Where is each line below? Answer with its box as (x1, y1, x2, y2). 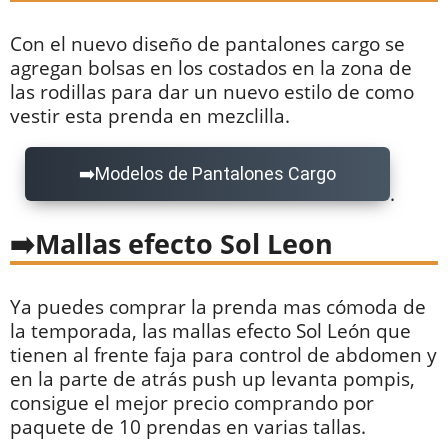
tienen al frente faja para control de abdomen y (10, 341, 437, 367)
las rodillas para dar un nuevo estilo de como (10, 79, 414, 105)
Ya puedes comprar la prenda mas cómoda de (10, 293, 426, 319)
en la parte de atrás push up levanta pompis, (10, 365, 415, 391)
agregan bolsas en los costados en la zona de (10, 55, 412, 81)
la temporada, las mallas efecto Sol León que (10, 317, 411, 343)
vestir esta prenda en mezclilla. (10, 103, 290, 129)
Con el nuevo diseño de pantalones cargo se (10, 31, 405, 57)
